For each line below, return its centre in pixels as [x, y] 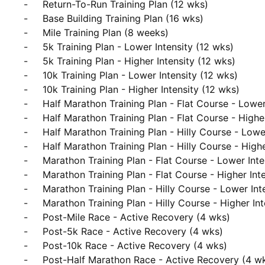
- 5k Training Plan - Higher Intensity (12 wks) [16, 61]
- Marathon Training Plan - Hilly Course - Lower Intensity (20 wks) [16, 189]
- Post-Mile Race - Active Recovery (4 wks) [16, 217]
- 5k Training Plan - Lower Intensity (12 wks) [16, 47]
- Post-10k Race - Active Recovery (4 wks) [16, 245]
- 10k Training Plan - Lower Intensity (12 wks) [16, 75]
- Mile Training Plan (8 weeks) [16, 33]
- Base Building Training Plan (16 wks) [16, 18]
